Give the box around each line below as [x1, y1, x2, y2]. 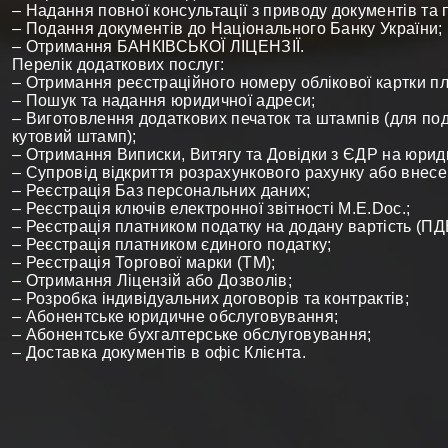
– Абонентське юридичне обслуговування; [12, 308, 339, 325]
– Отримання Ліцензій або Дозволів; [12, 272, 292, 289]
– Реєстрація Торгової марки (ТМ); [12, 254, 276, 271]
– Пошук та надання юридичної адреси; [12, 92, 316, 109]
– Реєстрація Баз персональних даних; [12, 182, 311, 199]
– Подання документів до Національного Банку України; [12, 20, 443, 37]
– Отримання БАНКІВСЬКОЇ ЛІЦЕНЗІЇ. [12, 38, 305, 55]
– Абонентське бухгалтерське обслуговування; [12, 326, 372, 343]
